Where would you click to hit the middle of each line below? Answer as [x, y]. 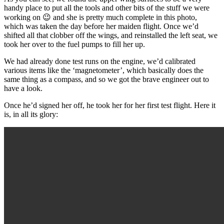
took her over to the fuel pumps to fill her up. [74, 44]
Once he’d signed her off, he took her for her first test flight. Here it [110, 105]
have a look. [23, 88]
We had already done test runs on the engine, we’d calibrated [100, 61]
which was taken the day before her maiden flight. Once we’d [101, 26]
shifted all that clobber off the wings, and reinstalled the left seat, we [111, 35]
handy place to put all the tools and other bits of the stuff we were [107, 7]
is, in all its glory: [31, 114]
